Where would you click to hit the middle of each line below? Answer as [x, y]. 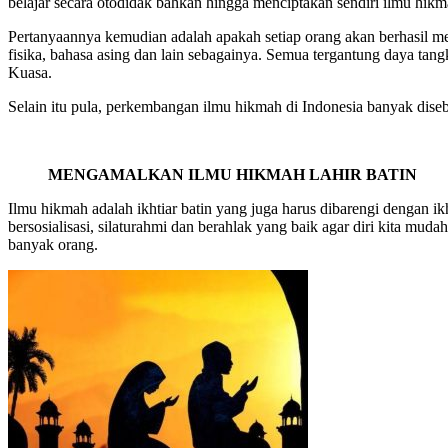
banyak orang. [53, 245]
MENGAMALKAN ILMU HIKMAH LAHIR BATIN [232, 175]
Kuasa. [30, 73]
